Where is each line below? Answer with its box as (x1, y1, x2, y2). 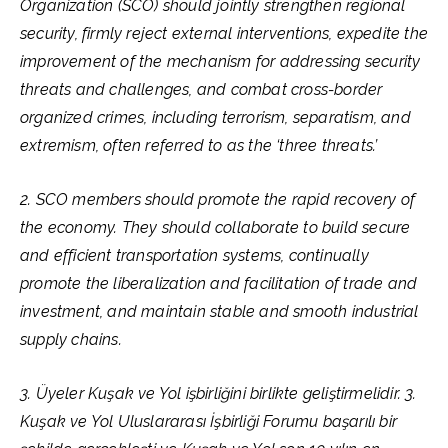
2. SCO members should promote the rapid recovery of (20, 190, 416, 209)
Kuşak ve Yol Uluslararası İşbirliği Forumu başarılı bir (20, 412, 397, 431)
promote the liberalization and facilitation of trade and (20, 274, 418, 293)
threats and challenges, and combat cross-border (20, 80, 383, 99)
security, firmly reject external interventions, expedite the (20, 24, 429, 43)
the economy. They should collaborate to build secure (20, 218, 411, 237)
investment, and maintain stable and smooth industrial (20, 302, 419, 321)
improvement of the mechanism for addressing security (20, 52, 421, 71)
